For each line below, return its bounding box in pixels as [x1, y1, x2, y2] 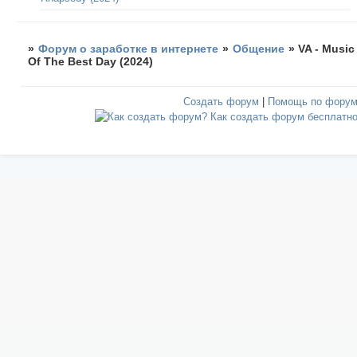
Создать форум [183, 96, 260, 108]
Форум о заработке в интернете [38, 41, 219, 55]
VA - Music [298, 41, 355, 55]
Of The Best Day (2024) [28, 54, 154, 68]
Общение [233, 41, 285, 55]
